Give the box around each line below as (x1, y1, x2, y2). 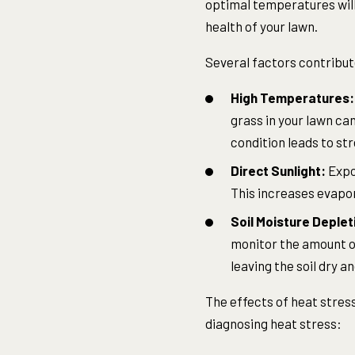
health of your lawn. (204, 18, 320, 34)
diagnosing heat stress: (204, 315, 342, 331)
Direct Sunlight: (230, 162, 326, 178)
